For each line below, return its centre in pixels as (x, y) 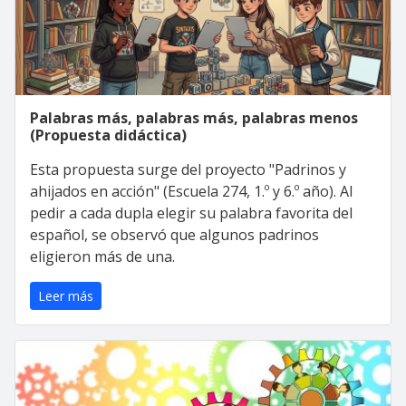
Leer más (66, 296)
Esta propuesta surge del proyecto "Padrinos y (188, 169)
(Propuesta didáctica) (108, 135)
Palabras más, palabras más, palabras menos (194, 118)
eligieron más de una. (102, 256)
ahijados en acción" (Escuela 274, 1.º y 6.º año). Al (191, 191)
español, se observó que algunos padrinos (174, 235)
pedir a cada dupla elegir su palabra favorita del (191, 213)
